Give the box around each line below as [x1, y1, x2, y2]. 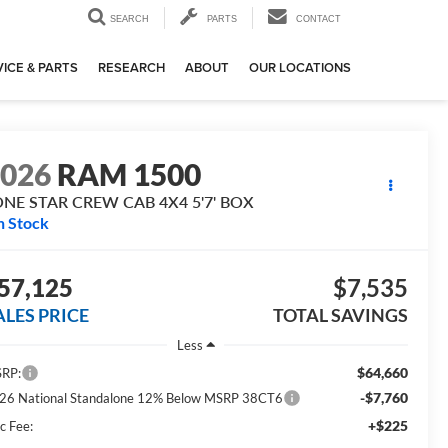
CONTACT [296, 14, 341, 25]
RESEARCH [98, 58, 165, 78]
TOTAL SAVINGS [272, 304, 408, 327]
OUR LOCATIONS [249, 58, 351, 78]
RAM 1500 [57, 156, 202, 193]
